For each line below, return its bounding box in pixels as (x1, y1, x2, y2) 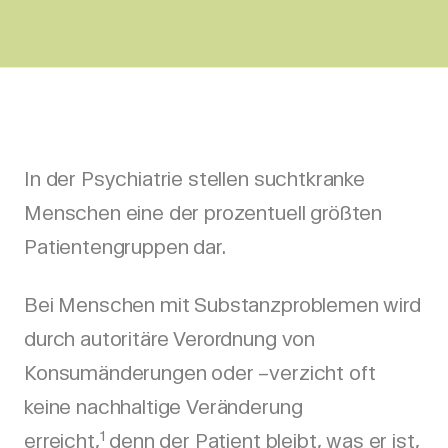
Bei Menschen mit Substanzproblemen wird (24, 293, 421, 317)
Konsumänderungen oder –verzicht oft (24, 361, 376, 385)
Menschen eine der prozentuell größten (24, 201, 383, 225)
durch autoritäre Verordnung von (24, 327, 316, 351)
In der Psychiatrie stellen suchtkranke (24, 167, 365, 191)
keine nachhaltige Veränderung (24, 395, 303, 419)
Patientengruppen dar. (24, 235, 226, 259)
